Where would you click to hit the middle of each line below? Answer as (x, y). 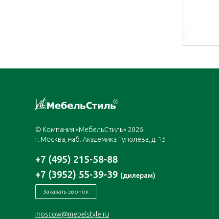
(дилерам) (138, 176)
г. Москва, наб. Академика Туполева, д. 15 (100, 140)
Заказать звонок (66, 192)
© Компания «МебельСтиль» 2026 (89, 130)
